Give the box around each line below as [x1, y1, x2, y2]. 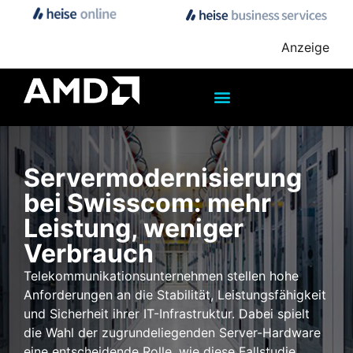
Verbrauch [24, 237, 154, 269]
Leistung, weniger [24, 212, 243, 243]
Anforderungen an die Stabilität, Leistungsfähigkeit [24, 286, 326, 303]
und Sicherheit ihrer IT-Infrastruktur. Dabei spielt [24, 305, 310, 321]
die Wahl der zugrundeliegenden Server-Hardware [24, 324, 321, 340]
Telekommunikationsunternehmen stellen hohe [24, 267, 299, 284]
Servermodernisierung [24, 162, 302, 193]
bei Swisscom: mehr [24, 187, 271, 218]
